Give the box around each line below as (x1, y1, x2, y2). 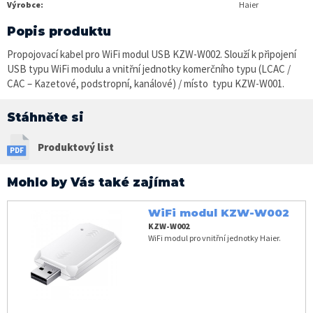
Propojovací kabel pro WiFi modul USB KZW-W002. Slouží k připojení (7, 47, 296, 61)
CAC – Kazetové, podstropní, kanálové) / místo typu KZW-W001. (7, 76, 289, 90)
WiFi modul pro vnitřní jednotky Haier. (147, 233, 281, 243)
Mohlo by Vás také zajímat (7, 175, 184, 189)
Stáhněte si (7, 110, 84, 124)
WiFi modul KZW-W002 (147, 205, 289, 219)
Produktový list (38, 140, 114, 154)
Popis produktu (7, 24, 111, 38)
